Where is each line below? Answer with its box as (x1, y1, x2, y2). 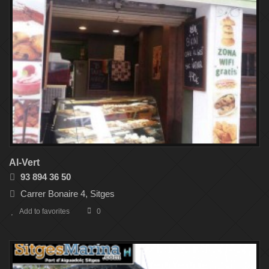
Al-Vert (9, 157, 40, 168)
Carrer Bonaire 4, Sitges (20, 188, 115, 199)
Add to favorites (19, 207, 70, 216)
